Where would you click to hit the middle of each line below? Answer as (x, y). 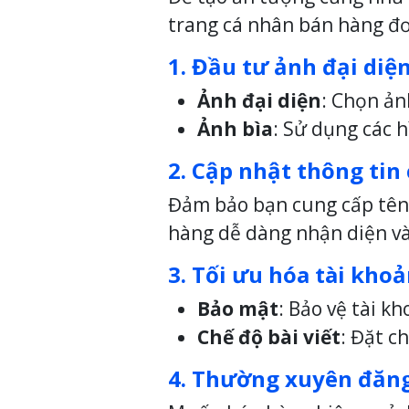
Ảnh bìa (235, 129)
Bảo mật (238, 309)
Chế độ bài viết (269, 337)
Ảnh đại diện (259, 101)
